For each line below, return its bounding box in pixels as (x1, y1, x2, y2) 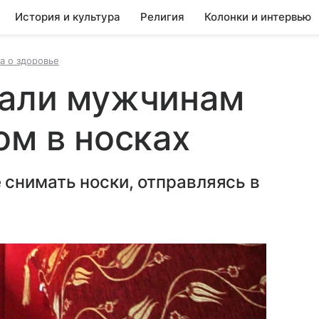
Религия (140, 10, 184, 23)
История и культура (15, 10, 120, 23)
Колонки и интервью (204, 10, 311, 23)
